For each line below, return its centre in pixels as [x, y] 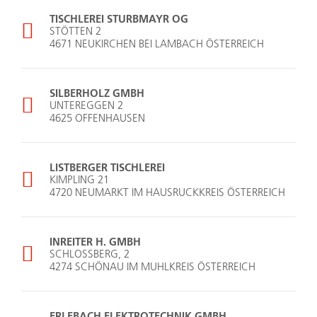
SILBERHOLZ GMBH [97, 93]
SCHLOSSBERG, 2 [90, 254]
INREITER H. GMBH [95, 242]
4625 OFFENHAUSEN [97, 118]
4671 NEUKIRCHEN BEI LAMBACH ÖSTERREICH [157, 44]
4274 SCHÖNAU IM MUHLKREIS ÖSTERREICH [152, 267]
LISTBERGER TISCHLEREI [107, 167]
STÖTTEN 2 [75, 31]
